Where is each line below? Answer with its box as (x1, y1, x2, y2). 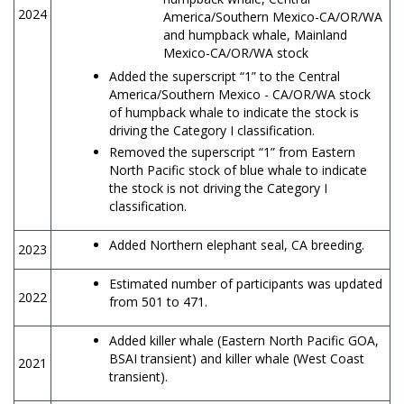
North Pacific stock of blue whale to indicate (109, 161, 367, 179)
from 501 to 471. (109, 292, 207, 310)
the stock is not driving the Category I (109, 179, 327, 197)
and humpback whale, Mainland (163, 25, 347, 43)
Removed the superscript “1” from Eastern (109, 142, 355, 161)
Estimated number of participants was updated (109, 274, 382, 292)
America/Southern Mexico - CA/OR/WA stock (109, 85, 371, 103)
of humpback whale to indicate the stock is (109, 103, 359, 121)
